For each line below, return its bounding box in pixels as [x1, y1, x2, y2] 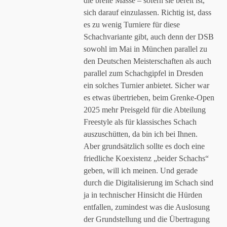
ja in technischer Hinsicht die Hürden [84, 191, 202, 199]
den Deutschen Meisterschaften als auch [84, 57, 211, 65]
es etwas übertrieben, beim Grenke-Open [84, 93, 214, 102]
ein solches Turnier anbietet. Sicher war [84, 81, 209, 90]
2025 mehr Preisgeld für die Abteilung [84, 105, 206, 114]
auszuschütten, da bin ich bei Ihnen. [84, 130, 198, 138]
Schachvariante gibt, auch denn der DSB [84, 32, 214, 41]
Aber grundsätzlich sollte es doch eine [84, 142, 205, 150]
